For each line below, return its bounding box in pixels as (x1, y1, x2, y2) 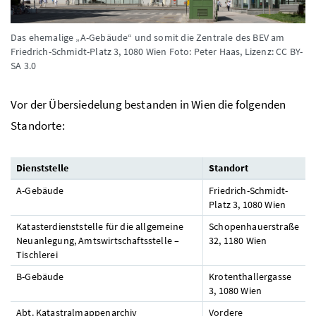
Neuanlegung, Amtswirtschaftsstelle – (16, 233, 180, 247)
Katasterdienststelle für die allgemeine (16, 219, 183, 233)
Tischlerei (16, 248, 58, 261)
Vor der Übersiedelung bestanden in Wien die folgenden (11, 96, 286, 112)
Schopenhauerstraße (209, 219, 300, 233)
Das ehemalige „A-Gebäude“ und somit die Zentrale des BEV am (11, 30, 285, 44)
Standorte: (11, 117, 65, 133)
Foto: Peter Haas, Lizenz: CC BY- (169, 44, 303, 58)
